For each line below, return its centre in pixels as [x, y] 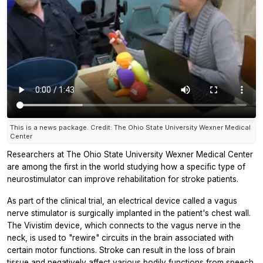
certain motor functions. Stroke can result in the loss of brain [121, 250]
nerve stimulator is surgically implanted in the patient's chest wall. [129, 213]
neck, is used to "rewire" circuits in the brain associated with [120, 238]
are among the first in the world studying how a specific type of [126, 167]
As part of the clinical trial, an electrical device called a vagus [122, 201]
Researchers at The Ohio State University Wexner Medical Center [130, 155]
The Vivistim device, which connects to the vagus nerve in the [124, 226]
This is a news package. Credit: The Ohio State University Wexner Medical [130, 128]
